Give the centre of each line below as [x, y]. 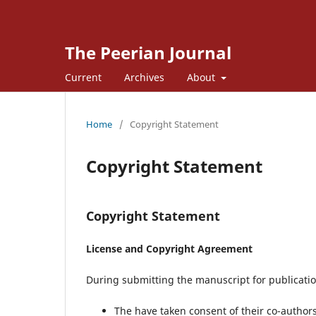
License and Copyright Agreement [169, 248]
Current [83, 77]
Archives [144, 77]
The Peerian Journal [148, 53]
